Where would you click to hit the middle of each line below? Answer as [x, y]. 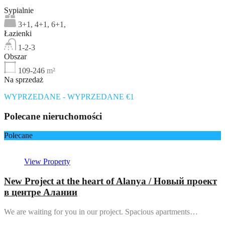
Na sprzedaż [24, 79]
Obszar [15, 56]
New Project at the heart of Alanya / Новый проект [110, 181]
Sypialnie [19, 10]
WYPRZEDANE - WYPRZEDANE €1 [69, 96]
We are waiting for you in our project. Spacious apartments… [101, 211]
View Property [47, 162]
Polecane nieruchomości [53, 116]
